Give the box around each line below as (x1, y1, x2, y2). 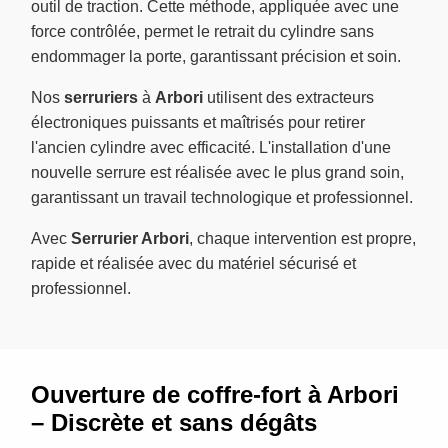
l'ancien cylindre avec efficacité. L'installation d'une (31, 138, 391, 156)
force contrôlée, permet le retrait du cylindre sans (31, 22, 374, 40)
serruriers (64, 88, 138, 106)
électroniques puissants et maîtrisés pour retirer (31, 113, 365, 131)
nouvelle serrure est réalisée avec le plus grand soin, (31, 163, 404, 181)
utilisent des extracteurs (203, 88, 374, 106)
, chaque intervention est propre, (189, 229, 416, 247)
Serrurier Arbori (71, 229, 189, 247)
